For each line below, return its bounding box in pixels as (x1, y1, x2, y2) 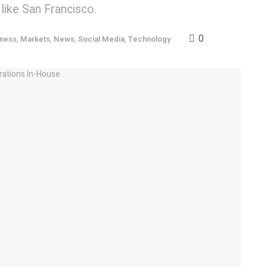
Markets (20, 33, 50, 45)
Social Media (78, 33, 125, 45)
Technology (128, 33, 170, 45)
